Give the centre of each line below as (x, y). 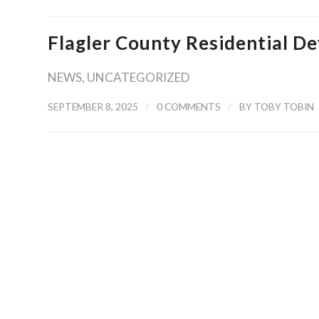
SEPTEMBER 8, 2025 (93, 106)
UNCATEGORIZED (138, 77)
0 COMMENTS (189, 106)
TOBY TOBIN (284, 106)
